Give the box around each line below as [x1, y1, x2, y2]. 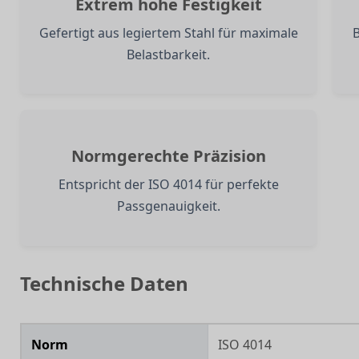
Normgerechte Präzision [71, 145, 266, 167]
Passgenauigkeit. [116, 197, 220, 216]
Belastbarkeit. [127, 46, 211, 63]
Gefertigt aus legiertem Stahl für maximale [38, 24, 298, 42]
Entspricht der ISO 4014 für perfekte [58, 175, 279, 194]
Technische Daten [20, 269, 188, 296]
